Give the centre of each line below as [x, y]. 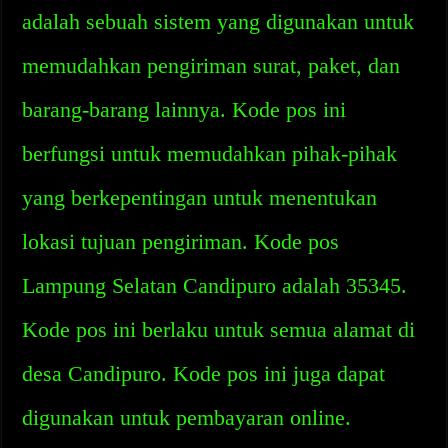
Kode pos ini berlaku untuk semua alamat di [219, 329]
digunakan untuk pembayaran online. [187, 417]
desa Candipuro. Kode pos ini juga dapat [204, 373]
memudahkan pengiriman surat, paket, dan [211, 65]
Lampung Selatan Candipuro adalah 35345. [215, 285]
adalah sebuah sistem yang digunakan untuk [218, 21]
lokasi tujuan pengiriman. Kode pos [181, 241]
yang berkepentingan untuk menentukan [200, 197]
